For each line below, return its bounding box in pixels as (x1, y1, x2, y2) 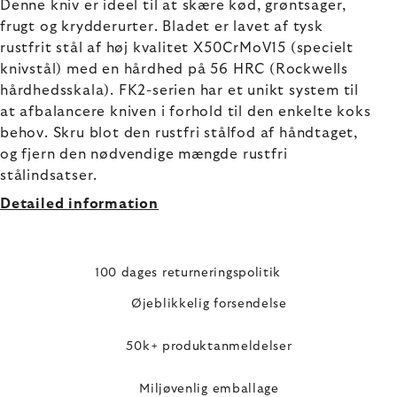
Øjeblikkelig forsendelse (131, 297, 287, 310)
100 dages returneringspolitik (94, 267, 282, 279)
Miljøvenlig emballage (139, 382, 279, 395)
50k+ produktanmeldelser (126, 339, 292, 353)
